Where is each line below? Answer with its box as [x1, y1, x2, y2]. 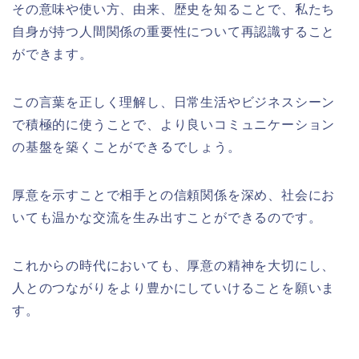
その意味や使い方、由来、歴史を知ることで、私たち [12, 2, 336, 17]
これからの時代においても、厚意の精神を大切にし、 [12, 259, 336, 273]
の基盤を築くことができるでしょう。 [12, 140, 241, 155]
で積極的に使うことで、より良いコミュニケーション [12, 118, 336, 132]
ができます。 [12, 47, 93, 62]
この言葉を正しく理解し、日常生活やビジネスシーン [12, 95, 336, 110]
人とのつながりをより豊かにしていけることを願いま [12, 281, 336, 296]
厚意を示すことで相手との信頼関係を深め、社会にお [12, 188, 336, 203]
